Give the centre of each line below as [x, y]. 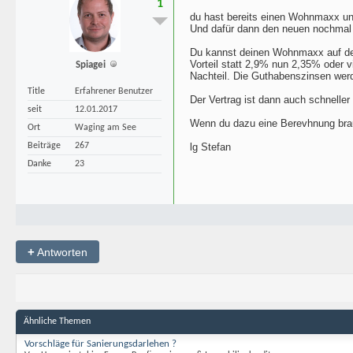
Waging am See [106, 128]
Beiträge [44, 146]
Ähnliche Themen [57, 321]
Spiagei [90, 65]
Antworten [61, 252]
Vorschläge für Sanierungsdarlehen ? [100, 344]
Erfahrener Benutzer [114, 91]
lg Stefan [210, 147]
